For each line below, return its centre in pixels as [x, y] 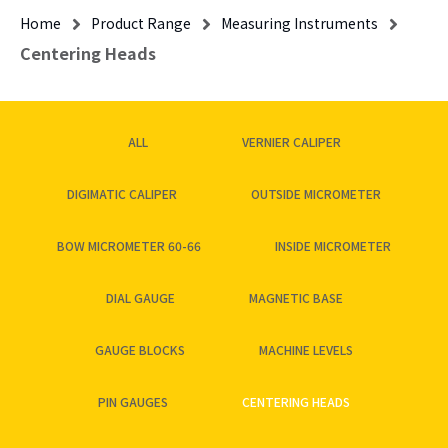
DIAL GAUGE [140, 297]
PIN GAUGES [133, 401]
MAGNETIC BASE [295, 297]
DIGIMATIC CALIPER [122, 193]
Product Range [141, 22]
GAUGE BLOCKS [140, 349]
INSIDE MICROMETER [333, 245]
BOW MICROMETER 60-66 [129, 245]
